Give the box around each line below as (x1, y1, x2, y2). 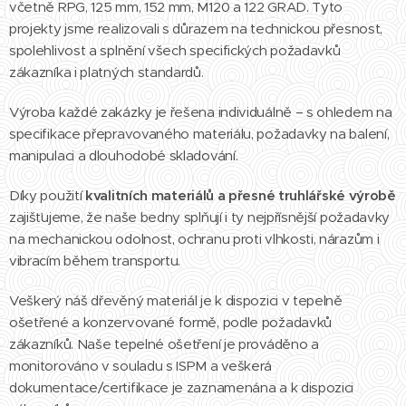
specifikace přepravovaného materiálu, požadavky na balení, (9, 125, 390, 142)
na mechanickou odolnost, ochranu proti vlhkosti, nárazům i (9, 230, 380, 247)
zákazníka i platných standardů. (9, 63, 204, 81)
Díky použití (9, 187, 86, 204)
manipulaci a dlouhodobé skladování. (9, 147, 238, 164)
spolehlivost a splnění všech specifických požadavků (9, 42, 341, 59)
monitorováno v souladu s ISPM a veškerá (9, 357, 273, 374)
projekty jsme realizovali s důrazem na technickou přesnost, (9, 20, 383, 37)
